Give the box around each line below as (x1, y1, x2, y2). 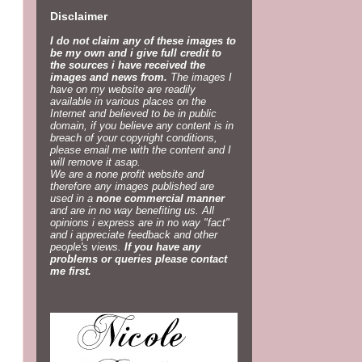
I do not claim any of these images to (49, 35, 236, 48)
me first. (49, 265, 91, 278)
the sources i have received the (49, 59, 205, 72)
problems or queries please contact (49, 253, 227, 266)
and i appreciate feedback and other (49, 229, 217, 242)
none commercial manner (95, 192, 225, 205)
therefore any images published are (49, 180, 214, 193)
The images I (170, 71, 232, 84)
